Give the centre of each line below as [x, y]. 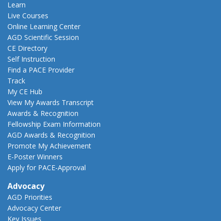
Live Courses [28, 15]
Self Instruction [31, 59]
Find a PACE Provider [41, 70]
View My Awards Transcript [51, 102]
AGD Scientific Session [43, 37]
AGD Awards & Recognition [51, 135]
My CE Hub [25, 91]
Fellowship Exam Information [54, 124]
